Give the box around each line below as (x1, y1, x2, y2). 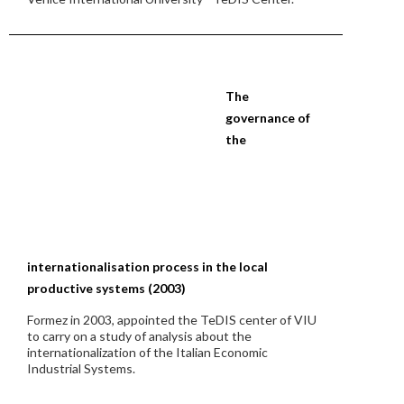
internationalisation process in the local (27, 259, 268, 274)
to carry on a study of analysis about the (27, 328, 252, 344)
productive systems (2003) (27, 280, 186, 296)
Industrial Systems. (27, 361, 135, 376)
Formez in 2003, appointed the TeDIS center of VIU (27, 312, 317, 327)
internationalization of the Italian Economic (27, 344, 268, 360)
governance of (225, 110, 310, 125)
